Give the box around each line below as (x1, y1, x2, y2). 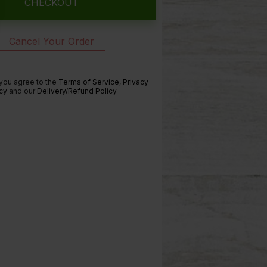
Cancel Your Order (8, 35, 94, 47)
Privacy (122, 77, 148, 86)
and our (7, 86, 37, 95)
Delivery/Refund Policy (37, 86, 117, 95)
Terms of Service (58, 77, 119, 86)
